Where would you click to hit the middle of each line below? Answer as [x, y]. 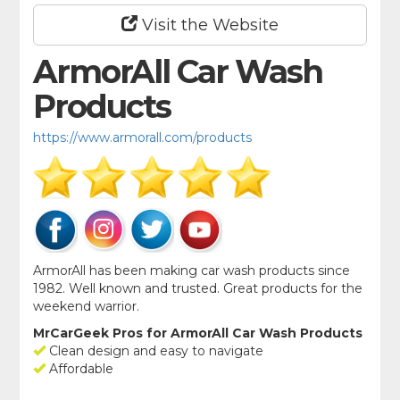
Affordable [80, 369]
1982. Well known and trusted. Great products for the [198, 289]
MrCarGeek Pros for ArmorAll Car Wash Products [198, 333]
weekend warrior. [87, 307]
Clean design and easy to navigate [155, 351]
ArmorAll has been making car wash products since [192, 271]
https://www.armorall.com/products [143, 138]
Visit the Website [208, 25]
